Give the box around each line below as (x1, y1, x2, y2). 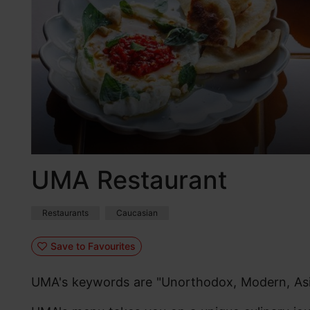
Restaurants (42, 208, 89, 219)
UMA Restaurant (31, 165, 227, 196)
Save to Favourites (50, 239, 136, 252)
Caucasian (116, 208, 158, 219)
